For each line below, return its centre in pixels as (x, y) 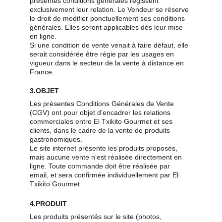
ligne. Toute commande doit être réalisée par (101, 166)
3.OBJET (44, 91)
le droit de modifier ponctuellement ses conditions (108, 18)
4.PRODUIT (48, 204)
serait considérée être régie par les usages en (103, 54)
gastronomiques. (56, 139)
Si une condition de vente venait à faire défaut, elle (110, 45)
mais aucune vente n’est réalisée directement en (107, 157)
